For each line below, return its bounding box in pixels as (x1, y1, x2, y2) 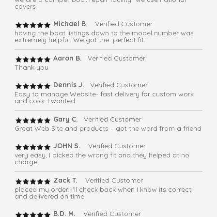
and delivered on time (15, 192, 84, 201)
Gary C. (51, 115, 78, 124)
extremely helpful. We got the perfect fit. (15, 35, 145, 45)
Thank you (15, 63, 48, 72)
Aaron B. (51, 54, 88, 63)
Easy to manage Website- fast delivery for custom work (15, 90, 194, 99)
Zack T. (51, 176, 81, 185)
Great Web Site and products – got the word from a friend (15, 124, 201, 133)
